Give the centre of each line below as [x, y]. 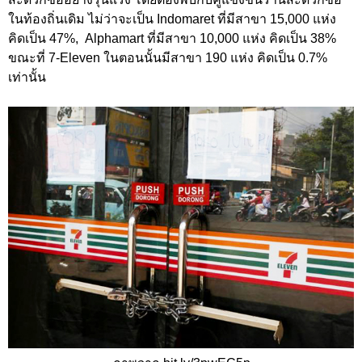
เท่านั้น [27, 78]
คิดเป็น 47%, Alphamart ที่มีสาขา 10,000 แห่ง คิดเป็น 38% [172, 39]
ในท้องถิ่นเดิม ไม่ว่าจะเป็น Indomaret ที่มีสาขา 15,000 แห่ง [172, 19]
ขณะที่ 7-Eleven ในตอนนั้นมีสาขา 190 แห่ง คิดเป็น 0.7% [168, 58]
